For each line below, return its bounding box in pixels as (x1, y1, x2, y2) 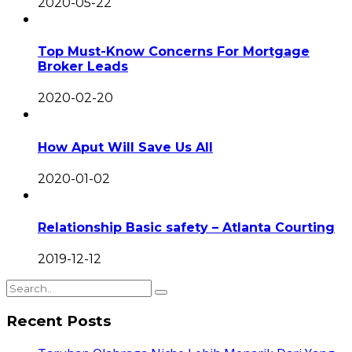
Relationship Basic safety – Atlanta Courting (38, 220, 335, 236)
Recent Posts (6, 312, 111, 331)
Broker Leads (38, 58, 128, 74)
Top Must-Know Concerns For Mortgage (38, 43, 310, 59)
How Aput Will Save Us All (38, 139, 213, 155)
